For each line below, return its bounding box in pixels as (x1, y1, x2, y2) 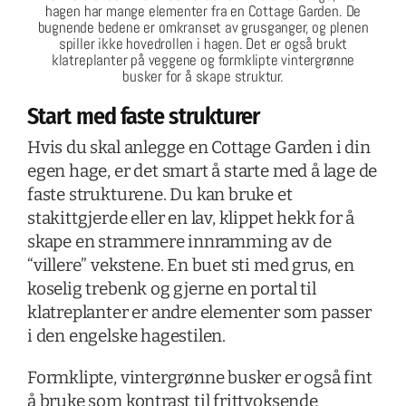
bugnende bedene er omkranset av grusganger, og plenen (37, 16, 369, 37)
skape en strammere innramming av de (26, 230, 332, 252)
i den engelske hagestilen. (26, 324, 227, 346)
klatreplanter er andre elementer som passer (26, 301, 372, 323)
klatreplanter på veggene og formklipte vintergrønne (51, 49, 355, 70)
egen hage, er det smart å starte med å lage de (26, 159, 378, 181)
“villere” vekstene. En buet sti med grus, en (26, 254, 354, 275)
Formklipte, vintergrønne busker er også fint (26, 366, 372, 388)
